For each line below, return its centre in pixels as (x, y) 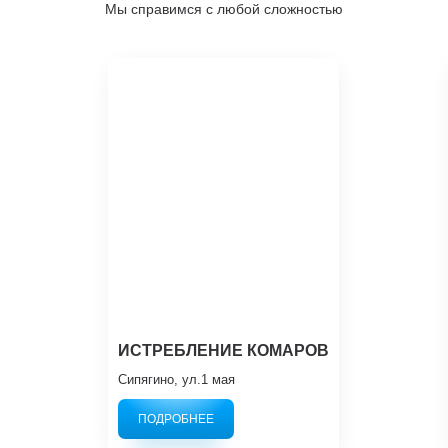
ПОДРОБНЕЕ (176, 418)
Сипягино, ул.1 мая (177, 379)
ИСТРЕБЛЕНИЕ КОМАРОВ (224, 350)
